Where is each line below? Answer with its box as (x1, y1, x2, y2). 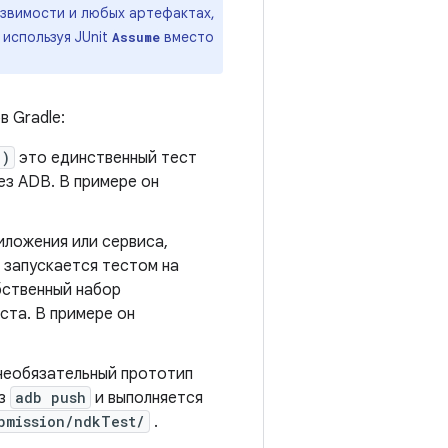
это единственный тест (15, 148, 197, 168)
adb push (15, 388, 86, 407)
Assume (112, 29, 160, 45)
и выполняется (91, 388, 203, 408)
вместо (160, 28, 214, 46)
